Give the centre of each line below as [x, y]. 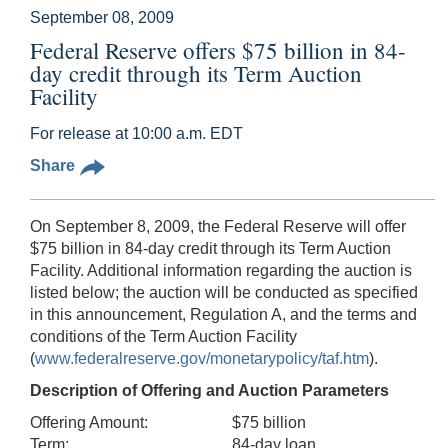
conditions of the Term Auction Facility [163, 336]
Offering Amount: [89, 422]
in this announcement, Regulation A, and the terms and [223, 314]
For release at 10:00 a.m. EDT [136, 133]
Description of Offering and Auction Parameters [209, 390]
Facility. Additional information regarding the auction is [221, 270]
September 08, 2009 [102, 17]
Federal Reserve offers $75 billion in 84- [218, 49]
